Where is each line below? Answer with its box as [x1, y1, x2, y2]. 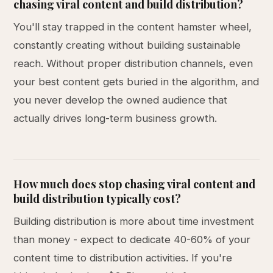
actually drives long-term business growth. [13, 112, 218, 124]
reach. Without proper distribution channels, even [13, 57, 253, 69]
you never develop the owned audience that [13, 94, 228, 106]
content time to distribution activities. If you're [13, 252, 233, 264]
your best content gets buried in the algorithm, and [13, 76, 260, 88]
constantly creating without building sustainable [13, 39, 241, 51]
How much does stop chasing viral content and [13, 176, 256, 191]
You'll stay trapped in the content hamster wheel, [13, 21, 252, 33]
